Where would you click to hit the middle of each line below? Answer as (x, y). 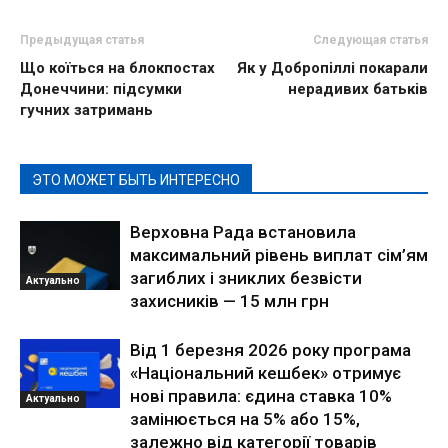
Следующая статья (370, 40)
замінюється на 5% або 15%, (245, 419)
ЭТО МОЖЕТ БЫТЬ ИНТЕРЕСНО (136, 180)
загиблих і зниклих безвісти (246, 278)
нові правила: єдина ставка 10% (261, 396)
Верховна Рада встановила (243, 232)
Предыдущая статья (82, 40)
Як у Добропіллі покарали (332, 68)
